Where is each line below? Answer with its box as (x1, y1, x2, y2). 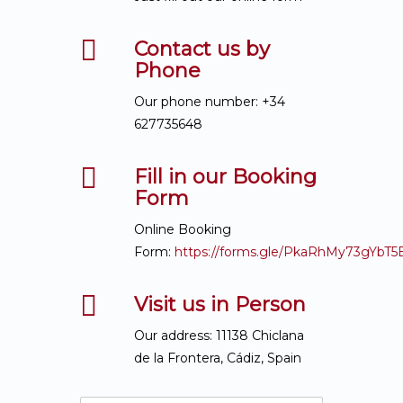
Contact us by (134, 37, 270, 61)
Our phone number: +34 (134, 94, 285, 110)
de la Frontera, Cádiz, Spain (134, 350, 301, 366)
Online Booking (134, 221, 231, 237)
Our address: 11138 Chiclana (134, 327, 304, 344)
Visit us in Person (134, 292, 306, 317)
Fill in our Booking (134, 165, 317, 189)
